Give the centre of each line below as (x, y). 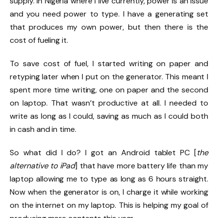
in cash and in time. (43, 129)
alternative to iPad (43, 166)
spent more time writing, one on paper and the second (109, 90)
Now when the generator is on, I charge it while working (109, 192)
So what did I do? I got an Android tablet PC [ (103, 153)
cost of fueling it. (39, 40)
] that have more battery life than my (142, 166)
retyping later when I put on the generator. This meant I (109, 77)
